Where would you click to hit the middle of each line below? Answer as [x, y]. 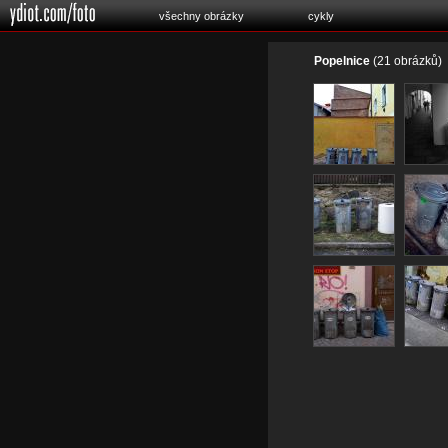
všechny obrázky [201, 16]
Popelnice [342, 61]
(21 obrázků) [406, 61]
